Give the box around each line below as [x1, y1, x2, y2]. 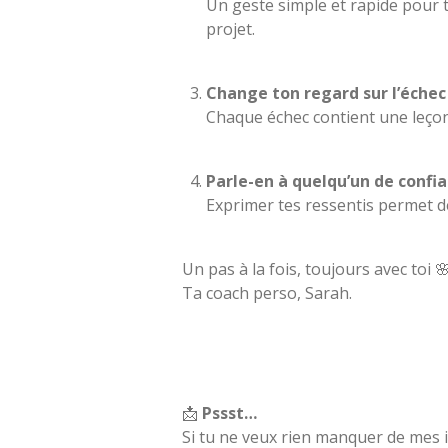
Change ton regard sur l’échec [206, 81, 446, 104]
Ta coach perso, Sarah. [182, 281, 352, 304]
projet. [206, 17, 255, 40]
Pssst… [202, 401, 257, 424]
